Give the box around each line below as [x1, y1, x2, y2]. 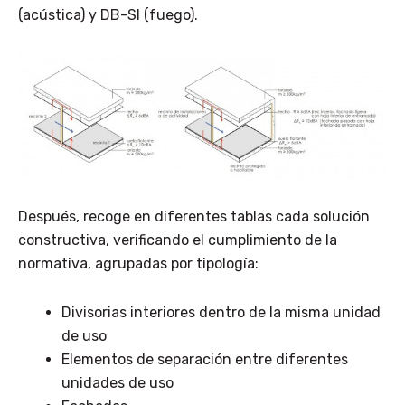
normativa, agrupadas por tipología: [18, 254, 259, 272]
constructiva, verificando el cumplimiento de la [18, 231, 337, 249]
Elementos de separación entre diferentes [61, 350, 348, 368]
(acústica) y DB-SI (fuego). [18, 6, 198, 24]
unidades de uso [61, 373, 174, 391]
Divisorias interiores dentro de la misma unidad [61, 303, 381, 321]
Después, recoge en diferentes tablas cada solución [18, 207, 370, 225]
